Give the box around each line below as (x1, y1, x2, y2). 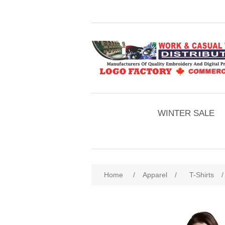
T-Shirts (189, 171, 214, 179)
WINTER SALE (158, 108, 214, 118)
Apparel (143, 171, 167, 179)
